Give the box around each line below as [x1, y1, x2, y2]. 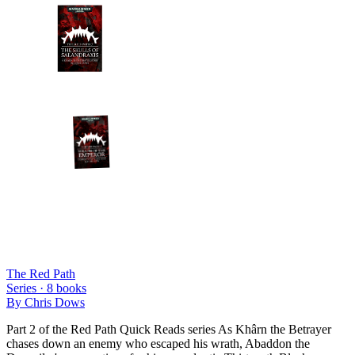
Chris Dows [25, 295, 85, 309]
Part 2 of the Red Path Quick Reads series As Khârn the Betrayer [6, 322, 331, 336]
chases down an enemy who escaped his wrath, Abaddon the [6, 336, 310, 350]
